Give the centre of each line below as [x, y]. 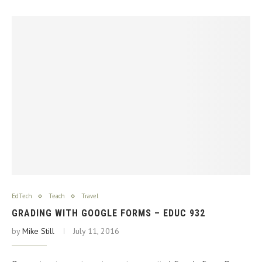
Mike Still [38, 231]
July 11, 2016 [96, 231]
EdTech [22, 196]
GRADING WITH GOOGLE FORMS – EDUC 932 [108, 213]
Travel [90, 196]
